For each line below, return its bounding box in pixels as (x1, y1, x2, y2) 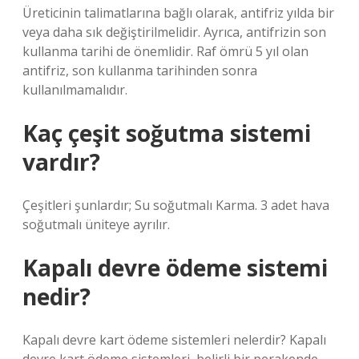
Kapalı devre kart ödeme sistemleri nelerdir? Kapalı (22, 331, 326, 349)
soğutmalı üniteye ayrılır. (22, 216, 170, 233)
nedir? (22, 281, 91, 312)
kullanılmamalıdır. (22, 81, 127, 99)
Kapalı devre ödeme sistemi (22, 252, 328, 283)
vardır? (22, 147, 100, 177)
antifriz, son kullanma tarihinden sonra (22, 62, 257, 79)
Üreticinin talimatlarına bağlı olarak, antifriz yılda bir (22, 4, 334, 22)
